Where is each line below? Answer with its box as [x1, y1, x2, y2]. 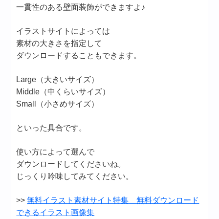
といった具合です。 [16, 123, 87, 132]
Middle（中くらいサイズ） [16, 87, 110, 96]
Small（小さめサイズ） [16, 99, 99, 108]
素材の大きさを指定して [16, 39, 103, 47]
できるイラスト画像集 [16, 208, 95, 217]
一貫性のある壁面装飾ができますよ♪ [16, 2, 146, 11]
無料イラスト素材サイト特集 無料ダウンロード [27, 196, 199, 204]
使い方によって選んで [16, 147, 95, 156]
